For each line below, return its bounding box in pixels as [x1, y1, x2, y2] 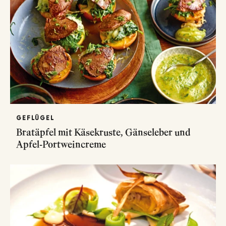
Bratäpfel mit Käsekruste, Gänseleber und [16, 126, 191, 138]
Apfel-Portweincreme [16, 138, 106, 150]
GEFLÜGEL [16, 114, 54, 122]
